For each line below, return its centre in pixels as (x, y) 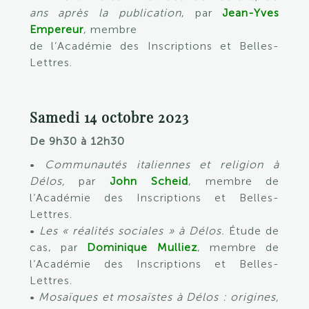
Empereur (56, 29)
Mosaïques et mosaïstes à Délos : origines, (159, 297)
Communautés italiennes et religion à (162, 165)
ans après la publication (105, 13)
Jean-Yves (251, 13)
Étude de (252, 231)
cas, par (58, 247)
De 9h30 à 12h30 (77, 141)
